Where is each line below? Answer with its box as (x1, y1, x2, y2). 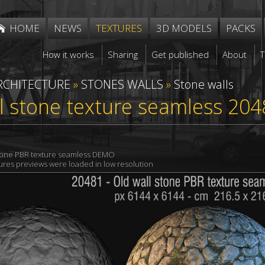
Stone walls (174, 76, 234, 92)
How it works (43, 49, 95, 60)
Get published (151, 49, 209, 60)
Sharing (108, 49, 138, 60)
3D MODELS (156, 21, 212, 35)
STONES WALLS (81, 76, 163, 92)
